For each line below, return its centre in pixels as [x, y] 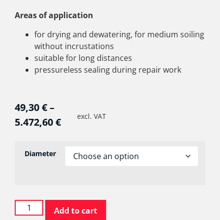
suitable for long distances [83, 58]
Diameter [40, 153]
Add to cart [76, 210]
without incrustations [74, 46]
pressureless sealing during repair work [108, 69]
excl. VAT [91, 116]
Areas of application [54, 15]
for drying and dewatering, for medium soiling [119, 34]
